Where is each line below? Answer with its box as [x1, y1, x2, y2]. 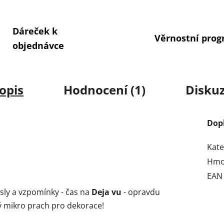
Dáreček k [12, 24, 57, 37]
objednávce [12, 39, 64, 51]
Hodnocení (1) [63, 81, 145, 98]
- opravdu [121, 186, 160, 198]
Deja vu [91, 186, 121, 198]
